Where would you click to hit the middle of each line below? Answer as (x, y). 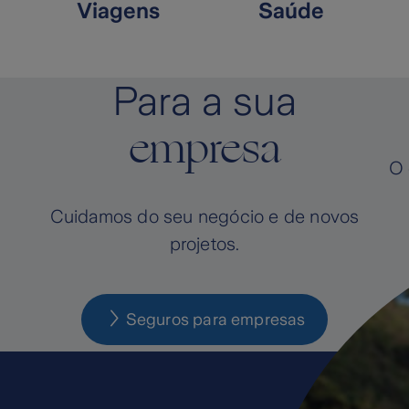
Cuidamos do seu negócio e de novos (204, 216)
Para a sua (204, 101)
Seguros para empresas (215, 320)
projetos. (204, 244)
